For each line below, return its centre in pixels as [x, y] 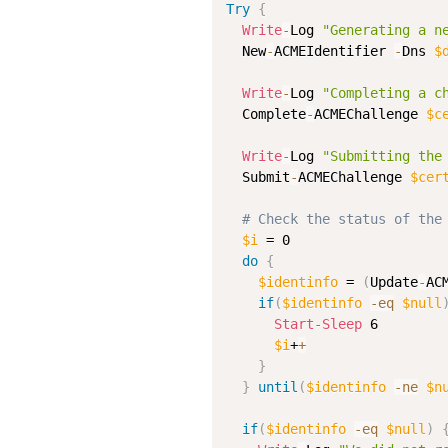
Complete [266, 114]
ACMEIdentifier [334, 51]
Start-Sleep [318, 324]
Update [394, 282]
